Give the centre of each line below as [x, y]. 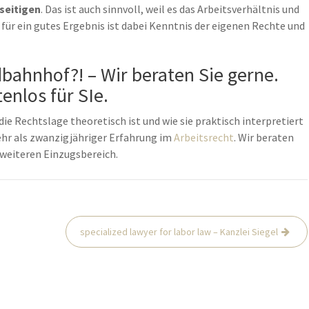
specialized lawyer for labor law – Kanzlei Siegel [179, 232]
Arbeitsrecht [204, 137]
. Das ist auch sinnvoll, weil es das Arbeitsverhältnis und [170, 9]
